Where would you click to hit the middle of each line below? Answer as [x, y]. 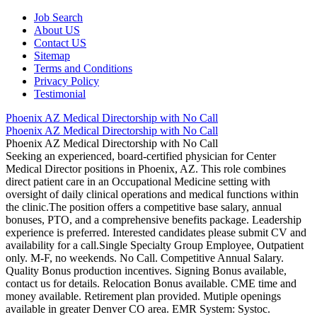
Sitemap [52, 56]
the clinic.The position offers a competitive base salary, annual [144, 207]
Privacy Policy [67, 81]
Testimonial [60, 94]
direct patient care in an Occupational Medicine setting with [138, 181]
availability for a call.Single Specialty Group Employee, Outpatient [155, 245]
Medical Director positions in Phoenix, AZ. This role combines [146, 169]
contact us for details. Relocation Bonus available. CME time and [151, 283]
